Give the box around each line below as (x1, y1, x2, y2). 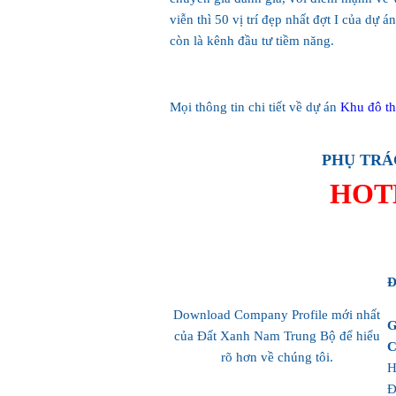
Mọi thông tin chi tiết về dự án (170, 99, 340, 114)
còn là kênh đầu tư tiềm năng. (170, 34, 334, 48)
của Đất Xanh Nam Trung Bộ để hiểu (173, 328, 380, 343)
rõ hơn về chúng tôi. (220, 349, 333, 364)
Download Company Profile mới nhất (173, 307, 381, 322)
